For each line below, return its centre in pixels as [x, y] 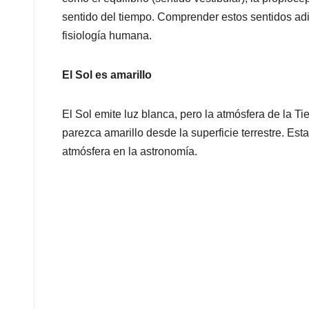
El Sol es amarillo [108, 75]
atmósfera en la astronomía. [130, 152]
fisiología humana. [107, 36]
